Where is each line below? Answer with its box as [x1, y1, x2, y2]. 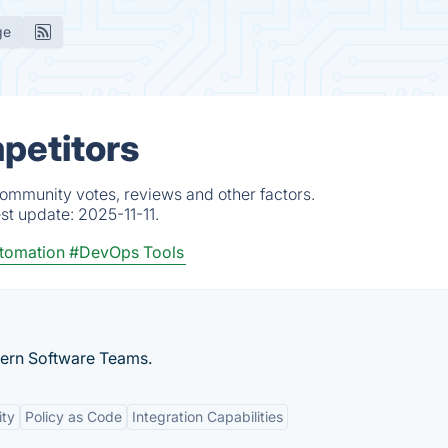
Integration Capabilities [132, 408, 283, 425]
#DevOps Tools [69, 242, 184, 262]
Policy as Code [25, 408, 122, 425]
